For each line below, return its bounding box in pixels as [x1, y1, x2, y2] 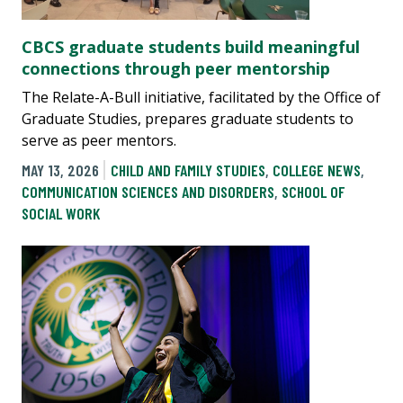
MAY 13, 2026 [22, 159, 99, 180]
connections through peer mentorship [22, 57, 330, 79]
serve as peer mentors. [22, 130, 176, 150]
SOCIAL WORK [22, 202, 100, 223]
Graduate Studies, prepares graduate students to [22, 108, 354, 129]
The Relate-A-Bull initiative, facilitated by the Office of [22, 86, 381, 107]
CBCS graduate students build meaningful [22, 35, 360, 58]
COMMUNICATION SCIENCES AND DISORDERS [22, 181, 274, 201]
